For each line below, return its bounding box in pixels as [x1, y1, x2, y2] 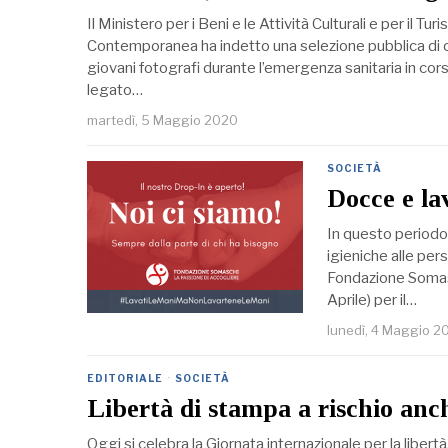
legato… [87, 81, 143, 100]
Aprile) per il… [327, 291, 417, 310]
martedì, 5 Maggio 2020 [87, 112, 238, 129]
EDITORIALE [87, 372, 163, 385]
